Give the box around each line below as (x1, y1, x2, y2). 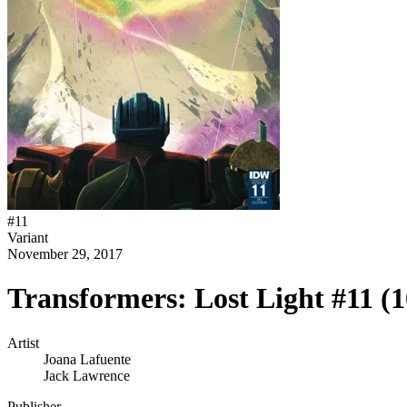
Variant (7, 230, 48, 245)
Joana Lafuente (44, 351, 131, 367)
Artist (7, 334, 39, 351)
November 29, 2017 (7, 246, 123, 262)
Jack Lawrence (44, 367, 130, 383)
